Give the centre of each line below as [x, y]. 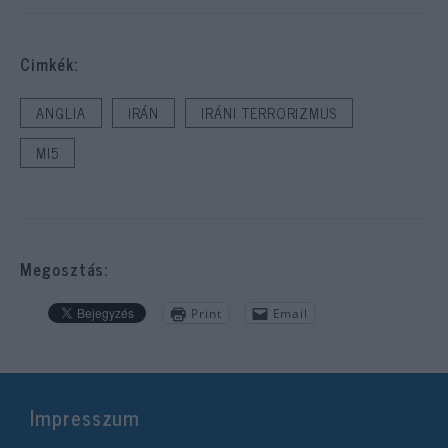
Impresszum [85, 418]
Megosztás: [64, 269]
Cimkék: [49, 64]
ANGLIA [61, 113]
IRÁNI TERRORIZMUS [269, 113]
